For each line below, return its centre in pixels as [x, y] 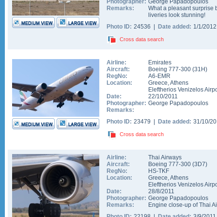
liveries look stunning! [177, 15]
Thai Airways [165, 157]
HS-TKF [159, 171]
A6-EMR [159, 76]
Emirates [160, 62]
